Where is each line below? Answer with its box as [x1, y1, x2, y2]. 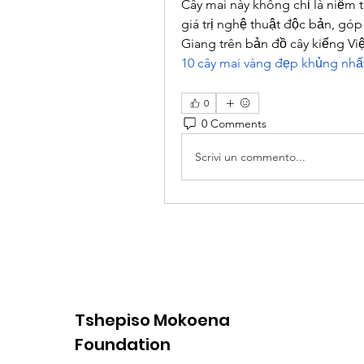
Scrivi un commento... [195, 149, 305, 164]
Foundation [75, 333, 171, 356]
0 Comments [201, 115, 266, 131]
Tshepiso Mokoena [75, 309, 230, 331]
